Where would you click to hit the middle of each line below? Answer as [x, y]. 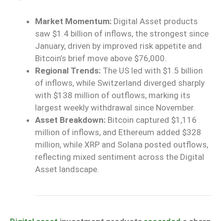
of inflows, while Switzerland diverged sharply [120, 83]
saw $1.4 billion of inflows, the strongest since [122, 34]
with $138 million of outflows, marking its [113, 95]
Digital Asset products [155, 21]
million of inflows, [69, 132]
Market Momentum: [73, 21]
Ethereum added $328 [159, 132]
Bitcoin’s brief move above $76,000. [101, 58]
